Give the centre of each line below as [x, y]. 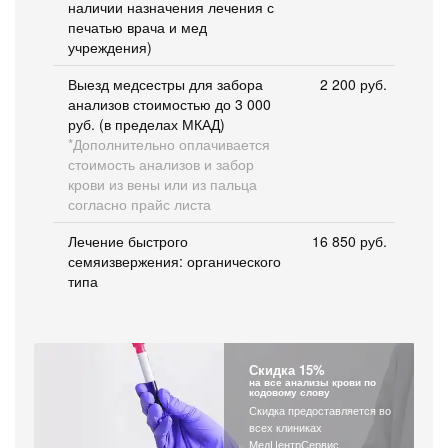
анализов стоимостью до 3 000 [169, 103]
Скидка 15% [287, 369]
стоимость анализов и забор [161, 163]
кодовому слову [289, 391]
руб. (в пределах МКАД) [146, 123]
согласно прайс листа [139, 203]
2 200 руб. [353, 83]
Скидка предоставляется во [320, 409]
